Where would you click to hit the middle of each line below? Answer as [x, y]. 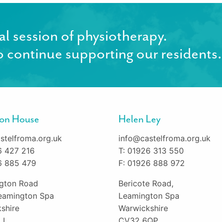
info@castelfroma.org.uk [165, 138]
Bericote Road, [146, 183]
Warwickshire [143, 208]
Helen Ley [139, 119]
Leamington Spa [149, 195]
